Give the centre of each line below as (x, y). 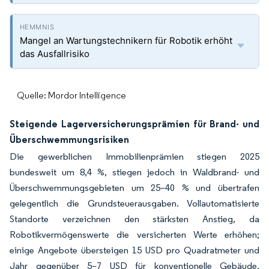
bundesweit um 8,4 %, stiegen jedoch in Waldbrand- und (134, 172)
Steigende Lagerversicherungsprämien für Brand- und (134, 124)
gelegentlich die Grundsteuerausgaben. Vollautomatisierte (134, 203)
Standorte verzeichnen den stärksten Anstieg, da (134, 219)
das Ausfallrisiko (55, 54)
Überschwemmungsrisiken (69, 139)
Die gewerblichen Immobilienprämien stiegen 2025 (134, 156)
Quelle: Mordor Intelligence (71, 95)
